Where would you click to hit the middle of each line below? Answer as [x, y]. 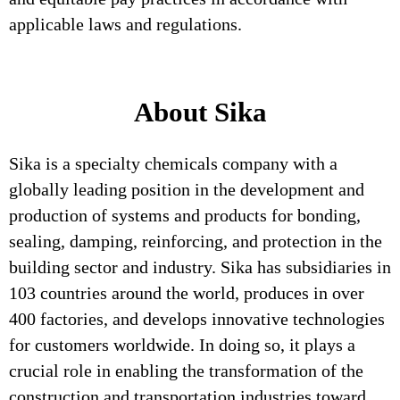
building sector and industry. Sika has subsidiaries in [200, 267]
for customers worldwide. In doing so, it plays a [182, 345]
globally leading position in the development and [187, 189]
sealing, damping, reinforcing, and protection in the [196, 241]
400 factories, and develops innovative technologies [197, 319]
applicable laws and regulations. [125, 24]
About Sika [200, 112]
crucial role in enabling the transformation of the [186, 371]
